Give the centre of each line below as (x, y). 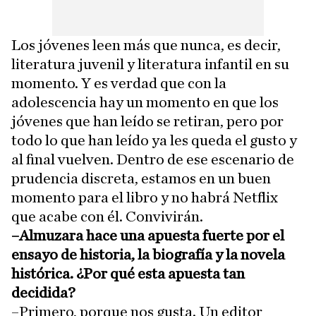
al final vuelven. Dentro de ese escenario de (153, 159)
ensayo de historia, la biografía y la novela (148, 254)
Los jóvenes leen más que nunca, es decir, (146, 45)
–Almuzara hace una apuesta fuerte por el (148, 235)
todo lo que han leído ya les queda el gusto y (154, 140)
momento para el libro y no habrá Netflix (145, 197)
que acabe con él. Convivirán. (107, 216)
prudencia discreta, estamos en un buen (141, 178)
